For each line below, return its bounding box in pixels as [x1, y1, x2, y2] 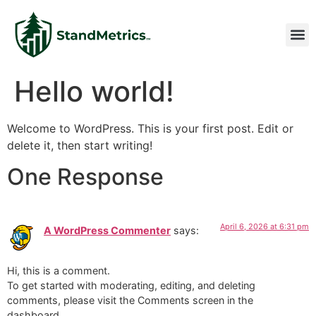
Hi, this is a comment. [7, 264, 110, 276]
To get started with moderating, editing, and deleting [7, 279, 255, 291]
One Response [7, 163, 164, 191]
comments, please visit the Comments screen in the [7, 293, 253, 306]
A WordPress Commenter [44, 224, 171, 237]
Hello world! [14, 74, 174, 109]
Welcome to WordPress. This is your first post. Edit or [7, 121, 293, 136]
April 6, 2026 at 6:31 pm [220, 221, 309, 232]
